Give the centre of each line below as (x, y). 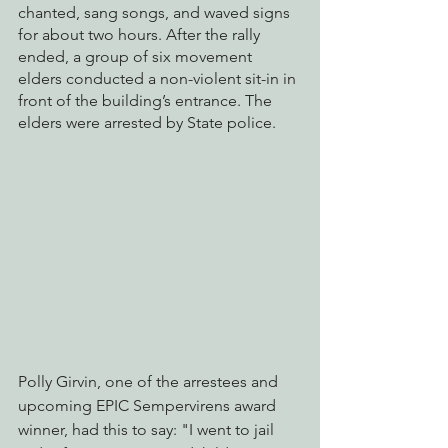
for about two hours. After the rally (141, 35)
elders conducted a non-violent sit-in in (159, 79)
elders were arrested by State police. (147, 123)
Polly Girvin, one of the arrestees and (150, 382)
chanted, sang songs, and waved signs (156, 13)
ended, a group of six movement (137, 57)
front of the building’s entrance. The (147, 101)
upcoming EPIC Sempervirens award (149, 406)
